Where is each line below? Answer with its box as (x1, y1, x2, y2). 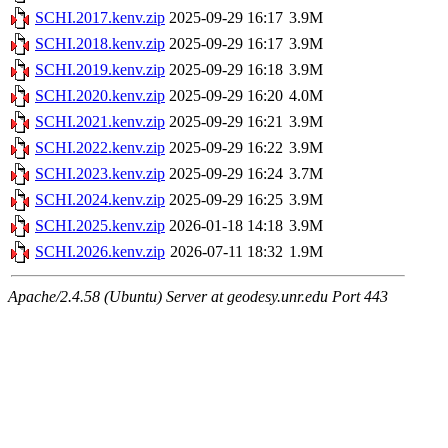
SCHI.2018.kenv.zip (35, 35, 165, 53)
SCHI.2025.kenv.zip (35, 217, 165, 235)
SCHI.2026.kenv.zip (35, 243, 165, 261)
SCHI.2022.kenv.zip (35, 139, 165, 157)
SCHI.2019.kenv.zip (35, 61, 165, 79)
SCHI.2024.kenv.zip (35, 191, 165, 209)
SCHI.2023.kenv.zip (35, 165, 165, 183)
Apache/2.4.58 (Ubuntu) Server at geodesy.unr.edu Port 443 (8, 288, 388, 306)
